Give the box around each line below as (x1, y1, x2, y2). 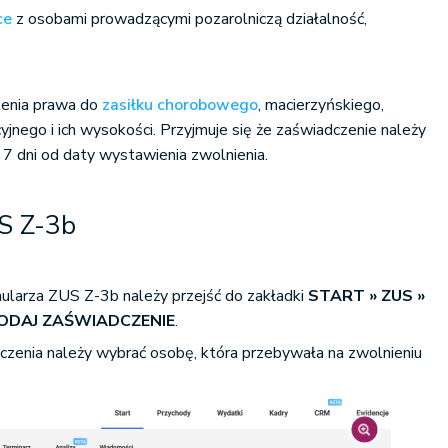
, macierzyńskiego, (258, 94, 385, 116)
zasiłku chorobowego (102, 94, 259, 116)
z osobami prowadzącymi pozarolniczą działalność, (12, 8, 368, 30)
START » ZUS (308, 285, 418, 307)
